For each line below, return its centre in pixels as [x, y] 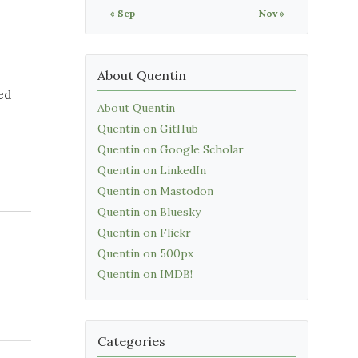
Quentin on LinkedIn [152, 170]
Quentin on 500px [145, 253]
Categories [131, 341]
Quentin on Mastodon [155, 191]
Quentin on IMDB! [145, 274]
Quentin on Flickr [144, 233]
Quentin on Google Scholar [171, 149]
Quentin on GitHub [148, 129]
